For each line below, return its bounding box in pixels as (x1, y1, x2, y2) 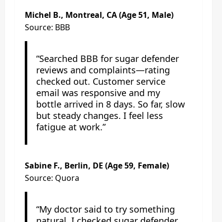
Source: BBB (25, 21, 70, 33)
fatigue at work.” (36, 120, 106, 133)
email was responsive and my (36, 86, 160, 99)
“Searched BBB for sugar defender (36, 52, 179, 64)
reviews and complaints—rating (36, 63, 170, 76)
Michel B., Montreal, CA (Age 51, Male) (25, 9, 173, 20)
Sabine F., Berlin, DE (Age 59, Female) (25, 160, 169, 171)
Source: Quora (25, 172, 79, 183)
